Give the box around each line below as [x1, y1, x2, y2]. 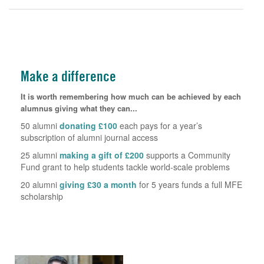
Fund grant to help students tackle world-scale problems [21, 160, 230, 173]
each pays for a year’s [117, 119, 202, 131]
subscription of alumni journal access [21, 131, 158, 143]
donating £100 [60, 119, 117, 131]
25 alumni [21, 148, 60, 161]
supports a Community [144, 148, 230, 161]
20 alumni [21, 178, 60, 190]
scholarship [21, 190, 63, 202]
